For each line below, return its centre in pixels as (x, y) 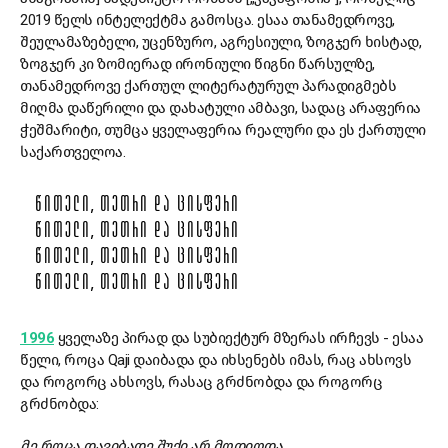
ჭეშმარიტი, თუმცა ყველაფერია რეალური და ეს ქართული (223, 130)
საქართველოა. (72, 152)
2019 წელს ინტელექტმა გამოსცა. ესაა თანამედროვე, (207, 20)
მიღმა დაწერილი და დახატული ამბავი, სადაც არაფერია (220, 108)
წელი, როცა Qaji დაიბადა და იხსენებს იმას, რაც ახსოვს (215, 360)
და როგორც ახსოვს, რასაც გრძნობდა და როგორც (201, 382)
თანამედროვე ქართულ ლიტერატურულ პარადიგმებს (208, 86)
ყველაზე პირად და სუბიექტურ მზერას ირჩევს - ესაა (240, 338)
